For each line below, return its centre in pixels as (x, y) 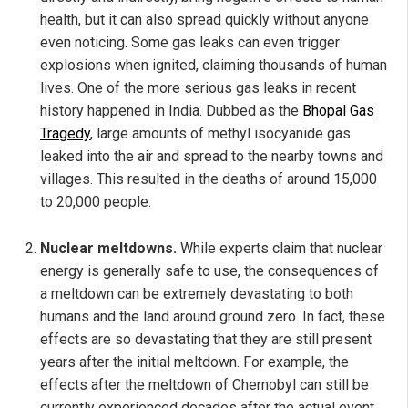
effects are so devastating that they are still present (206, 340)
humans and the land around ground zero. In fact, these (213, 317)
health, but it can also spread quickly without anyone (204, 20)
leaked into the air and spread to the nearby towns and (212, 157)
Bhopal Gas (338, 111)
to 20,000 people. (96, 202)
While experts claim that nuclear (281, 249)
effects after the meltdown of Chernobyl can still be (204, 385)
